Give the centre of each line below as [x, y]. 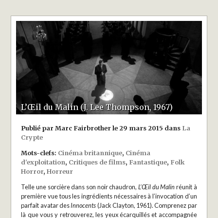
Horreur [60, 172]
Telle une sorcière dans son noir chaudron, [80, 187]
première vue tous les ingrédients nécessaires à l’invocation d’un [109, 196]
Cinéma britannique [90, 153]
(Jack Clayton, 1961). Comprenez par [146, 205]
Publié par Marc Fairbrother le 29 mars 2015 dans [102, 128]
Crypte [32, 137]
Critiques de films [97, 162]
